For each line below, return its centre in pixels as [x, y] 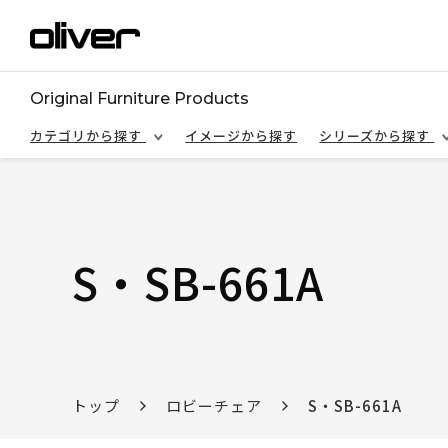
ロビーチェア [214, 405]
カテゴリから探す [88, 135]
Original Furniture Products [139, 98]
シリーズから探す [377, 135]
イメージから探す [241, 135]
